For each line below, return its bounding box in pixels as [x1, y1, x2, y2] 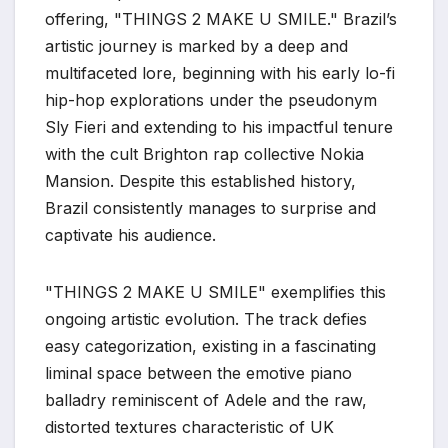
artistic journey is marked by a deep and [45, 35, 348, 56]
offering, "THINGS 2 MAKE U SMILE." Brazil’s [45, 8, 397, 29]
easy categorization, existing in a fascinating [45, 335, 376, 356]
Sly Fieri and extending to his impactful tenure [45, 116, 393, 137]
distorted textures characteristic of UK [45, 416, 334, 437]
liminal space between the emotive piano [45, 362, 352, 383]
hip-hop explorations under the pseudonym [45, 89, 377, 110]
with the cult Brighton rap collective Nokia [45, 143, 364, 164]
